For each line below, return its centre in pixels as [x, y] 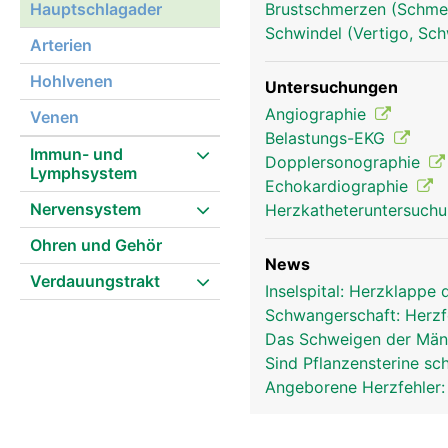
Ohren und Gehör [96, 245]
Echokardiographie [339, 186]
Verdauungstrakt [95, 281]
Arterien [61, 45]
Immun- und [76, 154]
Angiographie [318, 114]
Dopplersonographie [345, 162]
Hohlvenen [71, 81]
